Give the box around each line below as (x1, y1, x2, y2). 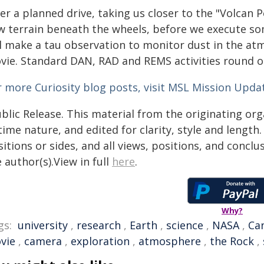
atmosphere (138, 234, 201, 248)
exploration (71, 234, 130, 248)
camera (24, 234, 62, 248)
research (77, 218, 121, 232)
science (166, 218, 203, 232)
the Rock (210, 234, 254, 248)
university (18, 218, 68, 232)
